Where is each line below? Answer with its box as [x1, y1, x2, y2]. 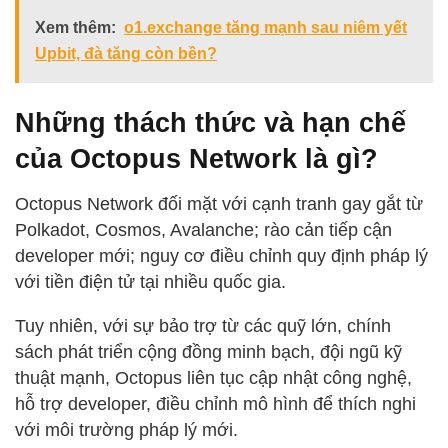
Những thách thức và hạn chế [15, 107, 406, 139]
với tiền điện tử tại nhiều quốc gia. [15, 271, 286, 292]
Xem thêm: [35, 18, 116, 36]
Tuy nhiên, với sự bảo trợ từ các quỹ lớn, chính [15, 315, 391, 336]
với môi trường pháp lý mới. [15, 419, 238, 440]
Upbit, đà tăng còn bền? [35, 44, 217, 62]
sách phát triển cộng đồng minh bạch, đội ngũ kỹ [15, 341, 402, 362]
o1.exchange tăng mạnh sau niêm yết [124, 18, 407, 36]
